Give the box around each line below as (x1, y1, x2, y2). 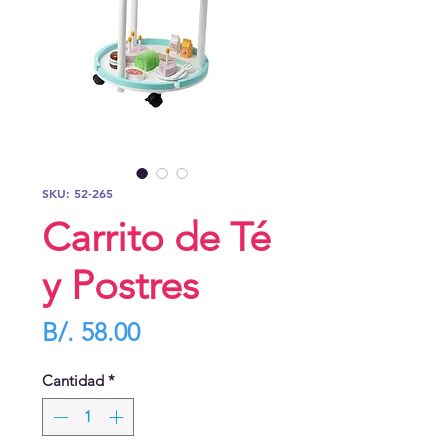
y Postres (42, 260, 199, 309)
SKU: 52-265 (42, 184, 113, 201)
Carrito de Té (42, 212, 271, 261)
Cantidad (42, 370, 104, 390)
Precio (139, 315, 208, 346)
